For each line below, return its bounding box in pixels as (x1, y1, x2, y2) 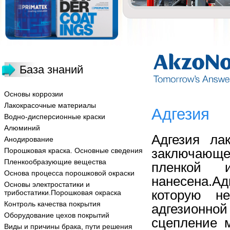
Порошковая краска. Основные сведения (4, 146, 143, 155)
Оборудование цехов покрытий (4, 211, 109, 219)
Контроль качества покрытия (4, 200, 101, 208)
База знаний (20, 63, 83, 76)
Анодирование (4, 135, 53, 143)
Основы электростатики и (4, 180, 90, 188)
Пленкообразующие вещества (4, 158, 106, 166)
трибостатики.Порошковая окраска (4, 188, 121, 197)
